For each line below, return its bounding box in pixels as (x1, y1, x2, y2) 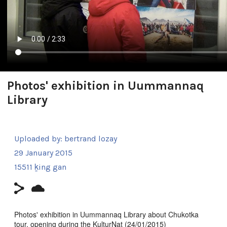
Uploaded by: (14, 133, 64, 143)
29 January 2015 (14, 147, 72, 158)
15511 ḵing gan (14, 162, 66, 172)
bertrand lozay (64, 133, 117, 143)
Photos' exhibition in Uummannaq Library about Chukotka (14, 209, 199, 219)
